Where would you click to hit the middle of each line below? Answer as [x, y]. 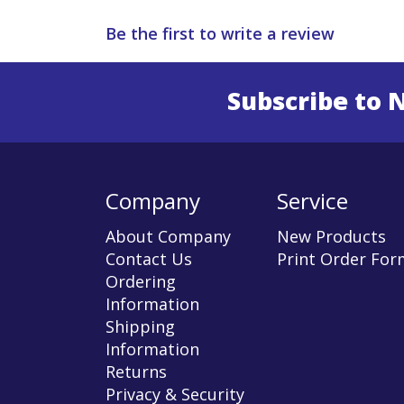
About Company [168, 237]
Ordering [141, 282]
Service [312, 200]
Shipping [140, 327]
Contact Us [149, 259]
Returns [136, 372]
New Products [331, 237]
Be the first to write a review [220, 33]
